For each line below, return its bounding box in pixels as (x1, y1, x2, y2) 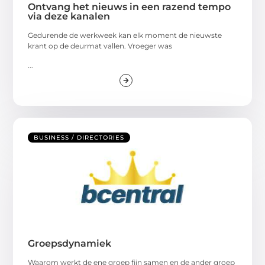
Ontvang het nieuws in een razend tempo (28, 1, 231, 13)
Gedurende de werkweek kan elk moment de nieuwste (28, 31, 222, 40)
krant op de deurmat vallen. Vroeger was (28, 41, 173, 51)
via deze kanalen (28, 11, 111, 22)
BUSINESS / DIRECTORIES (34, 134, 125, 142)
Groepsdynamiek (28, 238, 112, 250)
